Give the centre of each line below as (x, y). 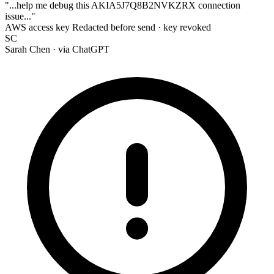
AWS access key (37, 27)
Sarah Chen (28, 49)
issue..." (20, 16)
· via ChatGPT (81, 49)
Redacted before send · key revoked (142, 27)
